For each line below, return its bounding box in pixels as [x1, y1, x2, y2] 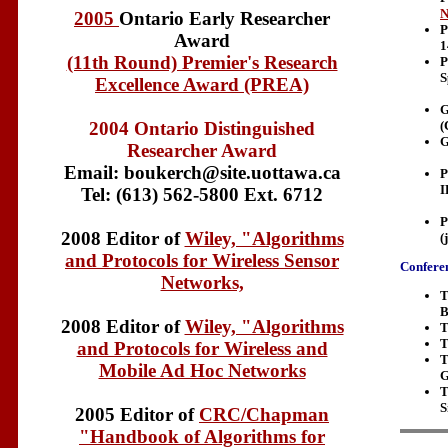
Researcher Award [127, 140, 277, 162]
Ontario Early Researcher [119, 8, 330, 30]
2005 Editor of [75, 404, 199, 426]
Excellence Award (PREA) [95, 74, 309, 96]
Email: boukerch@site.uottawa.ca [63, 162, 341, 184]
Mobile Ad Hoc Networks [98, 360, 306, 382]
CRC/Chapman [199, 404, 329, 426]
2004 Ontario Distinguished [89, 118, 315, 140]
